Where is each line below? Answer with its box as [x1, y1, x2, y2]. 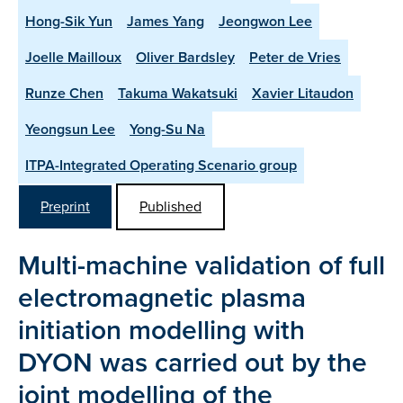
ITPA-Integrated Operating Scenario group [25, 155, 297, 175]
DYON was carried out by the [18, 343, 367, 383]
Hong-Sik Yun [25, 11, 112, 31]
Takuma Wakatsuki [118, 83, 237, 103]
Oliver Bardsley [136, 47, 235, 67]
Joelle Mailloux [25, 47, 121, 67]
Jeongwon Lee [219, 11, 312, 31]
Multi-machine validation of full [18, 246, 385, 286]
